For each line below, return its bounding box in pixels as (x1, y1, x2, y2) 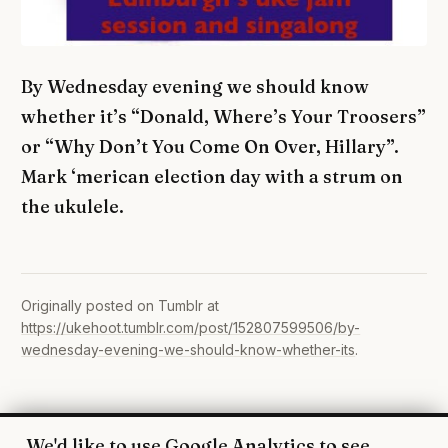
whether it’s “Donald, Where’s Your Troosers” (21, 105, 427, 128)
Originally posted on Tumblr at (21, 297, 220, 315)
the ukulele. (21, 195, 125, 218)
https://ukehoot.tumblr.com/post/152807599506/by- (21, 319, 361, 337)
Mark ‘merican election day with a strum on (21, 165, 404, 188)
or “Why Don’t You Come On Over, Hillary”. (21, 135, 400, 158)
